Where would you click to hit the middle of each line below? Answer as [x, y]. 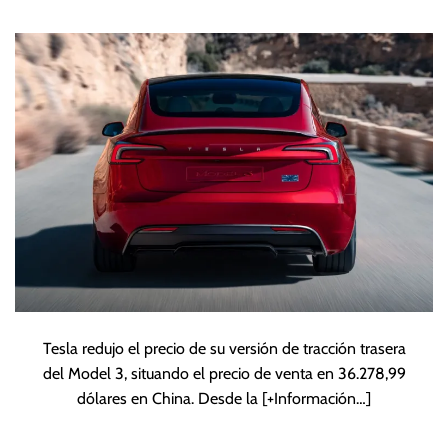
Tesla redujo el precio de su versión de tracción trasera [224, 348]
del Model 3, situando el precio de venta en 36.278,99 [224, 373]
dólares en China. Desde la [169, 398]
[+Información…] [316, 398]
